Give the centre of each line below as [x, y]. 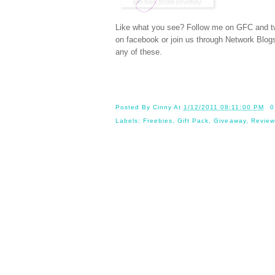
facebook [143, 40]
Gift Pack [193, 120]
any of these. [139, 52]
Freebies [158, 120]
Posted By [134, 107]
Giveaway [230, 120]
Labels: [130, 120]
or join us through [192, 40]
